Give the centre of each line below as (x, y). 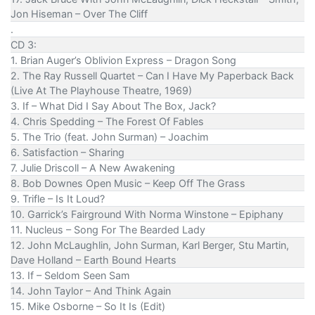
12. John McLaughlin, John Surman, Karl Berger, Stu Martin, (150, 245)
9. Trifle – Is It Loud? (58, 199)
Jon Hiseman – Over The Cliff (79, 14)
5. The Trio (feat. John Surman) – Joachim (110, 137)
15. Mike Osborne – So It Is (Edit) (88, 307)
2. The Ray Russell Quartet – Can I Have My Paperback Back (152, 76)
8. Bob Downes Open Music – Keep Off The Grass (128, 184)
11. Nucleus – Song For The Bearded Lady (108, 230)
